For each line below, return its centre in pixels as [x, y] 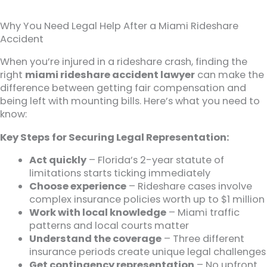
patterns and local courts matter [109, 226]
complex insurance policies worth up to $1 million [147, 200]
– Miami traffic [203, 213]
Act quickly [58, 160]
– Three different [203, 239]
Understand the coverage [96, 239]
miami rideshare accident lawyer [110, 75]
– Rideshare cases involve [190, 187]
